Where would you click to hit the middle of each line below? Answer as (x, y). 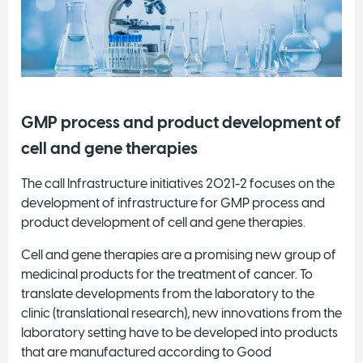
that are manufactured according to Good (146, 352)
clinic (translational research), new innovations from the (181, 313)
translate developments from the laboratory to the (168, 293)
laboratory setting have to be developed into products (179, 332)
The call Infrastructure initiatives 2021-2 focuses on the (178, 183)
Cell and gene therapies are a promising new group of (179, 254)
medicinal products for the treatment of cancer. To (167, 274)
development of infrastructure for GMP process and (173, 203)
